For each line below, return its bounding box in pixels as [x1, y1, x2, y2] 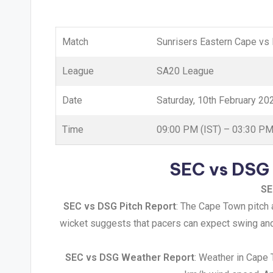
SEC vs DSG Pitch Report [63, 200, 176, 212]
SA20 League [157, 65, 214, 77]
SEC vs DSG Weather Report [65, 252, 194, 263]
